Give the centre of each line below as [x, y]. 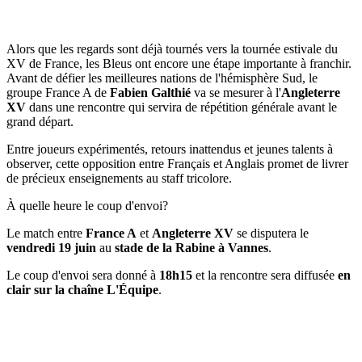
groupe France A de [58, 92]
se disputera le [271, 233]
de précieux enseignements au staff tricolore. [119, 178]
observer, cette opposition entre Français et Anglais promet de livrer [177, 163]
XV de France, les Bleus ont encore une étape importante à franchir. [179, 63]
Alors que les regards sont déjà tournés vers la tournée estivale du [172, 48]
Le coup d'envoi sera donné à [83, 275]
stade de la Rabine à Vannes [192, 247]
